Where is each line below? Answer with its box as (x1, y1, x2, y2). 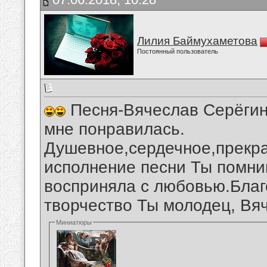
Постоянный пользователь (137, 48, 218, 55)
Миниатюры (56, 219, 92, 226)
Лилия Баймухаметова (137, 35, 257, 47)
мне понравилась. (44, 120, 185, 139)
